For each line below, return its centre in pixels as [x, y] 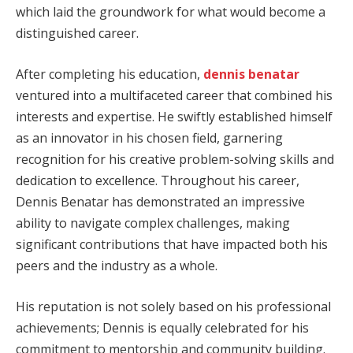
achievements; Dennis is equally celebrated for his [162, 327]
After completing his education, [110, 74]
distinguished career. [77, 33]
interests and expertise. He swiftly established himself [174, 116]
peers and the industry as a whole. [117, 265]
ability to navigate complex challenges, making [153, 223]
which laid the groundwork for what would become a [171, 12]
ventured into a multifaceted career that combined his [174, 95]
